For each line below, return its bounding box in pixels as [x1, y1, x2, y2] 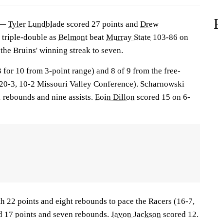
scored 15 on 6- [135, 92, 190, 102]
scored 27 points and [65, 19, 140, 29]
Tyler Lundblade [8, 19, 65, 29]
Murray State [106, 33, 151, 42]
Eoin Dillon [95, 92, 135, 102]
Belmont [58, 33, 88, 42]
